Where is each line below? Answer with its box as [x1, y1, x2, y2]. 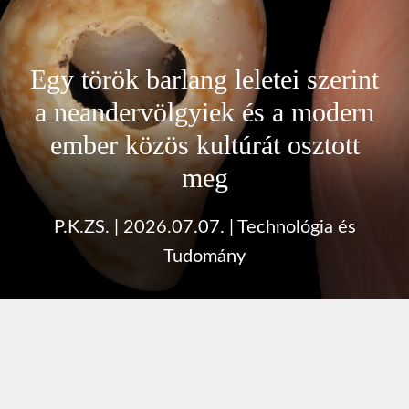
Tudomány [163, 246, 246, 266]
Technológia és [236, 217, 356, 236]
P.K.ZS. [53, 217, 110, 236]
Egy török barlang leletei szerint [30, 63, 379, 94]
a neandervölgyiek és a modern [35, 96, 374, 127]
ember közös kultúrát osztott [49, 129, 360, 160]
